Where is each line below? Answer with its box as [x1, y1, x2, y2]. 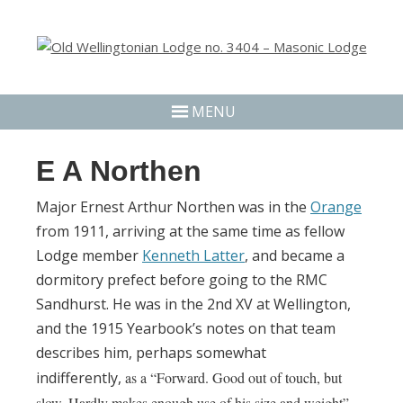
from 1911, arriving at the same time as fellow [36, 221, 345, 242]
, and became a [245, 246, 345, 266]
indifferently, [36, 368, 125, 389]
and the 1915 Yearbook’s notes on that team [36, 318, 336, 339]
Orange [310, 197, 362, 218]
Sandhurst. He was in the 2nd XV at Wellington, [36, 294, 351, 315]
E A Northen [36, 155, 201, 187]
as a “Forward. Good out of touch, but [125, 368, 342, 388]
